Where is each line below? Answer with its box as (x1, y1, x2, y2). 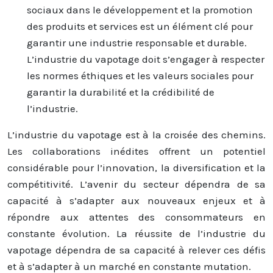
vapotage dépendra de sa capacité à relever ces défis (7, 243, 266, 256)
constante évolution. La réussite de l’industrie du (7, 227, 266, 239)
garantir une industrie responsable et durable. (27, 36, 247, 49)
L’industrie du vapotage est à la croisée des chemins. (7, 128, 266, 141)
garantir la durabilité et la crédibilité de (27, 85, 214, 98)
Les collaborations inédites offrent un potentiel (7, 144, 266, 157)
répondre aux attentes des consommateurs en (7, 210, 266, 223)
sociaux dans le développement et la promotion (27, 3, 253, 16)
